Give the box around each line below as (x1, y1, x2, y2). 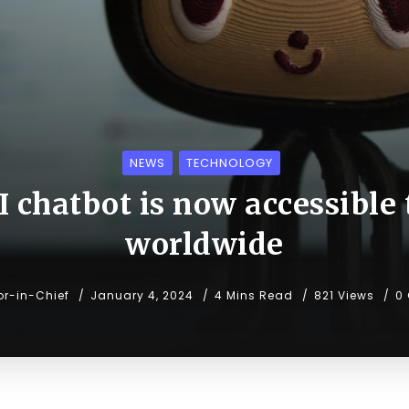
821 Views (313, 288, 374, 304)
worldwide (125, 226, 284, 264)
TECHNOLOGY (186, 155, 273, 172)
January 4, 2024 (89, 288, 194, 304)
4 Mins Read (214, 288, 297, 304)
